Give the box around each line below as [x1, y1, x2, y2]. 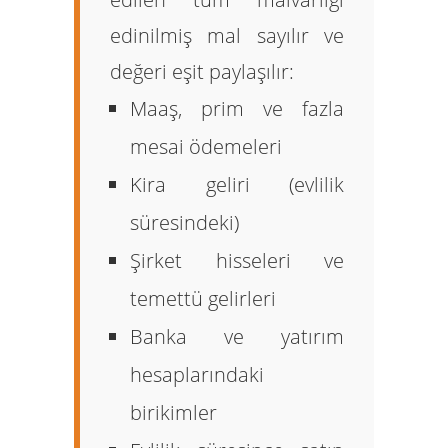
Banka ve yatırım [130, 323, 344, 350]
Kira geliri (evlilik [130, 171, 344, 198]
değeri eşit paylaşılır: [110, 58, 294, 85]
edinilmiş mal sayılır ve [110, 22, 344, 49]
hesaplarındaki [130, 361, 264, 388]
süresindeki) [130, 209, 239, 236]
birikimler [130, 399, 217, 426]
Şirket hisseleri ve [130, 247, 344, 274]
